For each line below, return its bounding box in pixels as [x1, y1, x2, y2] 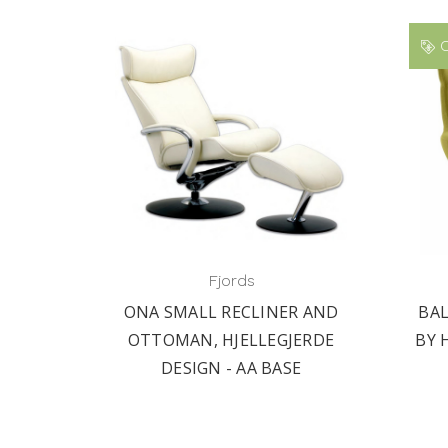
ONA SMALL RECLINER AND [123, 301, 339, 323]
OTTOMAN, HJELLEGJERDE [127, 329, 335, 351]
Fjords [207, 271, 255, 290]
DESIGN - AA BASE [161, 357, 301, 379]
